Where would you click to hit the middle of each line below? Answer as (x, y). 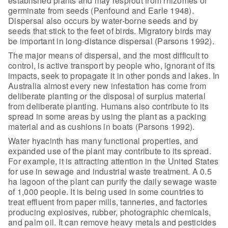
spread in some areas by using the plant (82, 116)
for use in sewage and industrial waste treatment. (99, 171)
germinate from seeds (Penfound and (77, 10)
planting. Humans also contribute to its (136, 106)
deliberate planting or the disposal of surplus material (107, 96)
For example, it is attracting (59, 161)
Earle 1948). (170, 10)
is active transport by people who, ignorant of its (125, 65)
